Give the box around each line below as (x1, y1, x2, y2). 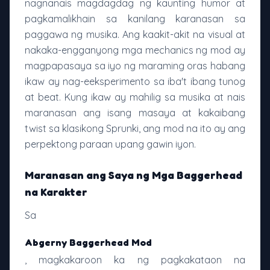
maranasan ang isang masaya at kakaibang (25, 107, 245, 119)
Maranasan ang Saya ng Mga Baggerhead (25, 168, 242, 182)
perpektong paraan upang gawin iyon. (25, 138, 196, 151)
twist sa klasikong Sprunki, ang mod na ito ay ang (25, 122, 245, 135)
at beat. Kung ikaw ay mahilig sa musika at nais (25, 91, 245, 104)
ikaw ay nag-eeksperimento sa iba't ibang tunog (25, 75, 245, 88)
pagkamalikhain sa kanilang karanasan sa (25, 13, 245, 25)
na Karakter (25, 185, 87, 199)
